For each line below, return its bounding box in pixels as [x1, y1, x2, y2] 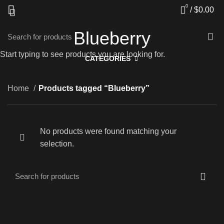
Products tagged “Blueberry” [38, 83, 149, 92]
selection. [40, 139, 74, 148]
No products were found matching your [40, 126, 176, 135]
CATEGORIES [85, 54, 130, 62]
